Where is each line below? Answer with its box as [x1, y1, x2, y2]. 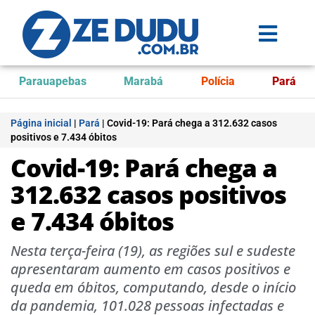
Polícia [200, 75, 235, 88]
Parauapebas [18, 75, 86, 88]
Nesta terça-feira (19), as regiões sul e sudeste [11, 241, 295, 260]
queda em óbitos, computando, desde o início [11, 278, 296, 297]
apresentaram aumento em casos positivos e [11, 259, 290, 278]
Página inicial [11, 117, 72, 129]
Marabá [124, 75, 164, 88]
